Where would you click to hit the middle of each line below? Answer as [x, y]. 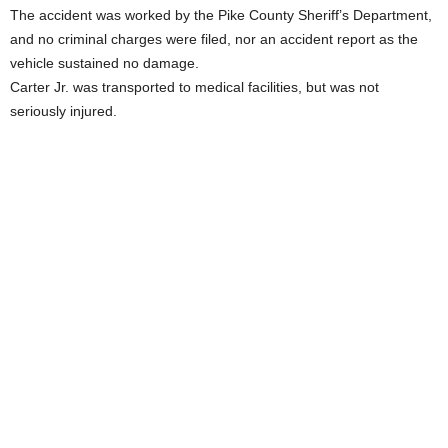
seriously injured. [63, 110]
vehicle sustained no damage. [104, 62]
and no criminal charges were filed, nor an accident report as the [214, 38]
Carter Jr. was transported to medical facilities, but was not [194, 86]
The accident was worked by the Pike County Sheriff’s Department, [221, 14]
